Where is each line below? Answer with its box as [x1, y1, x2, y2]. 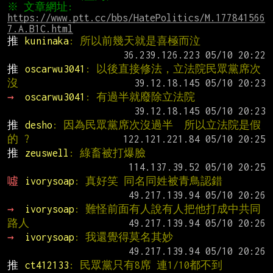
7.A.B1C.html [7, 23, 73, 35]
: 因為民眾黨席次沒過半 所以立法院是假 [52, 119, 261, 131]
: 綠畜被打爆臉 [68, 147, 146, 159]
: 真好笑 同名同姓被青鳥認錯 [74, 175, 222, 187]
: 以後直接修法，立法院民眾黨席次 [85, 63, 261, 75]
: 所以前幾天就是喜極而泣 [68, 35, 200, 47]
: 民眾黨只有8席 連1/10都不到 [68, 260, 222, 271]
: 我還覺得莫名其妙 [74, 232, 173, 243]
